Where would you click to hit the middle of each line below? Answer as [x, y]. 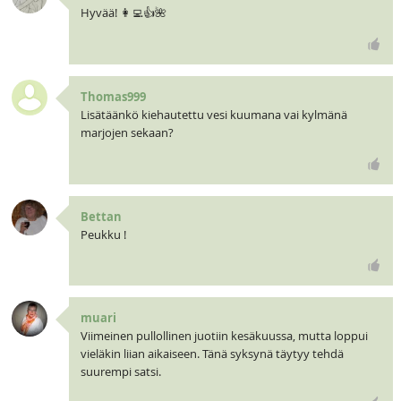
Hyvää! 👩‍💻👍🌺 [123, 12]
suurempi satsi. [120, 372]
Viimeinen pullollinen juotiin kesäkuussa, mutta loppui [224, 336]
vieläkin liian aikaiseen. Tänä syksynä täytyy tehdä [212, 354]
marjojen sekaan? [127, 132]
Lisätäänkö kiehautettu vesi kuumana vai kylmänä [213, 114]
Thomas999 [113, 96]
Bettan [101, 216]
